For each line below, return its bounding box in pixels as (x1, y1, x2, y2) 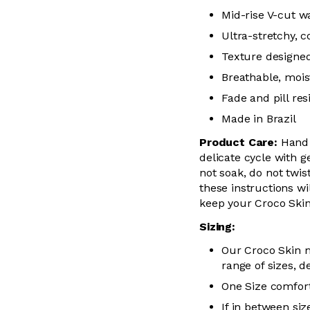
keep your (199, 197, 255, 210)
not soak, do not (199, 166, 286, 179)
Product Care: (199, 136, 277, 149)
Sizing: (199, 220, 235, 233)
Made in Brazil (221, 112, 296, 125)
